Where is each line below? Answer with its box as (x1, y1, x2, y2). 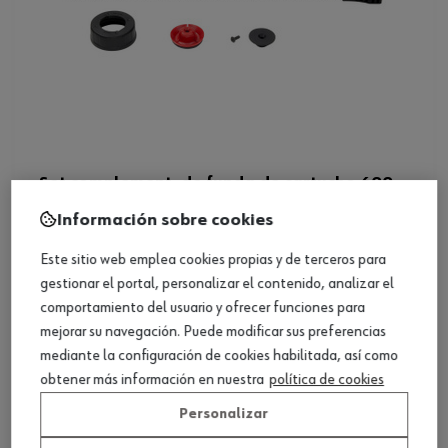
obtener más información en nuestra (40, 372, 264, 389)
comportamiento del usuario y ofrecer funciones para (40, 300, 365, 317)
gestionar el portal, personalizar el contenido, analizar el (40, 276, 394, 293)
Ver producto (180, 234, 268, 253)
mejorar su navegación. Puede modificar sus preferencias (40, 324, 386, 341)
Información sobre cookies (57, 211, 273, 230)
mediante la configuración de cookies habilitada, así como (40, 348, 398, 365)
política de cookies (269, 372, 384, 389)
